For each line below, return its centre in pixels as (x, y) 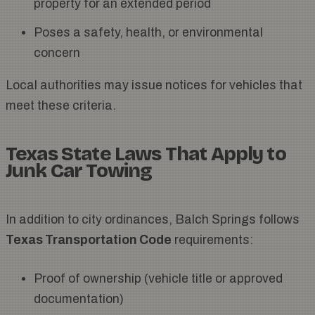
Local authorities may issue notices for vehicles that (154, 86)
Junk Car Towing (79, 171)
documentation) (79, 300)
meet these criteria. (61, 106)
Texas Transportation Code (89, 240)
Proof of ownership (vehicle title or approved (158, 279)
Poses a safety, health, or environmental (148, 33)
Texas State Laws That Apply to (146, 154)
